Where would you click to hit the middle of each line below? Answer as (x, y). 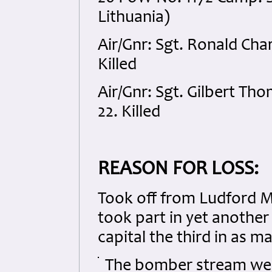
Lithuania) (134, 18)
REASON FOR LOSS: (178, 170)
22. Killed (129, 113)
